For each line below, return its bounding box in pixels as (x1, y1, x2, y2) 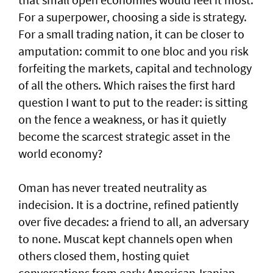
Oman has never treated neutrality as (18, 180, 207, 196)
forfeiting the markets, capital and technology (18, 60, 252, 76)
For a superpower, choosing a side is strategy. (18, 9, 247, 25)
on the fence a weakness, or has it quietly (18, 112, 226, 127)
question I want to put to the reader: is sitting (18, 94, 247, 110)
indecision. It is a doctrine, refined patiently (18, 197, 238, 213)
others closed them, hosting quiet (18, 248, 190, 264)
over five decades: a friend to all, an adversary (18, 214, 249, 230)
